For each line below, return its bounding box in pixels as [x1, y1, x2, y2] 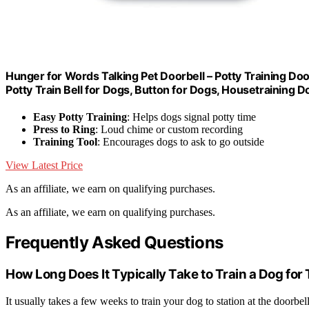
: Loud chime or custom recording [95, 123, 243, 136]
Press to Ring [33, 123, 95, 136]
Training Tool [33, 136, 97, 148]
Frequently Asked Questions [6, 232, 223, 253]
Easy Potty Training [33, 111, 127, 123]
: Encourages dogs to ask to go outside [97, 136, 264, 148]
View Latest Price [6, 159, 83, 172]
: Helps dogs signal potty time [127, 111, 256, 123]
